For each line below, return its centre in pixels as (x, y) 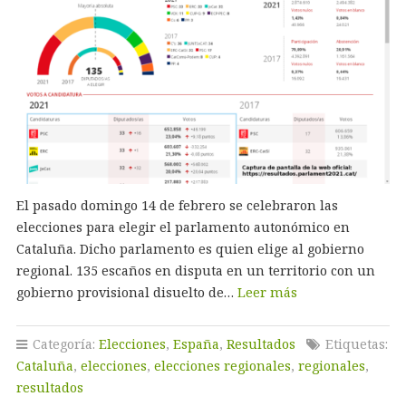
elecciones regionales (222, 365)
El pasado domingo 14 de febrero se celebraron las (177, 205)
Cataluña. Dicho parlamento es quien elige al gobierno (190, 248)
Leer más (267, 292)
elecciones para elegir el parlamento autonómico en (183, 227)
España (196, 343)
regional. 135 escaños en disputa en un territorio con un (195, 270)
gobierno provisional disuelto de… (126, 292)
